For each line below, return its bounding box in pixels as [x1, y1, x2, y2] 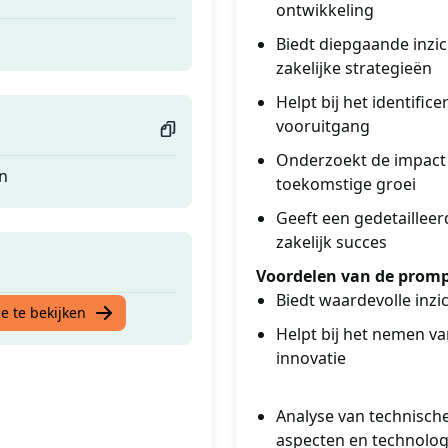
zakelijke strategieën [276, 57, 432, 79]
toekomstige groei [276, 173, 416, 195]
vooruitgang [276, 115, 370, 137]
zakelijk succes [276, 231, 387, 253]
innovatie [276, 347, 346, 369]
